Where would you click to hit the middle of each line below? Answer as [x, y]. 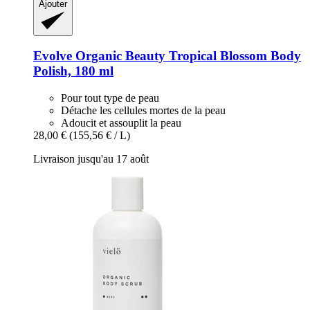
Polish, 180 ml [73, 71]
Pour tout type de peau [110, 98]
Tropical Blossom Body [233, 56]
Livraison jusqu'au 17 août [91, 158]
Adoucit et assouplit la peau [121, 122]
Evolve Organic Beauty [99, 56]
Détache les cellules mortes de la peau [143, 110]
